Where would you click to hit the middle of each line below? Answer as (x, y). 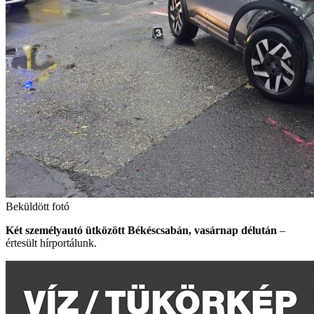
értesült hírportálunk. (51, 243)
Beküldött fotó (37, 206)
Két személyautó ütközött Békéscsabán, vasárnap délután (143, 230)
